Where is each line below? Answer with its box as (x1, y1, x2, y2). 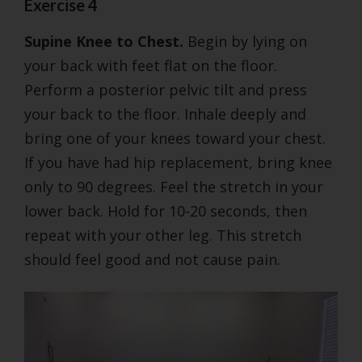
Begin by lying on (187, 31, 307, 51)
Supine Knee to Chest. (24, 31, 187, 51)
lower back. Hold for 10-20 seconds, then (24, 200, 307, 221)
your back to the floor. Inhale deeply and (24, 103, 306, 124)
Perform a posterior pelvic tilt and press (24, 79, 307, 99)
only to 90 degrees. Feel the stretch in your (24, 176, 323, 196)
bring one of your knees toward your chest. (24, 128, 326, 148)
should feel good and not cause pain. (24, 249, 280, 269)
